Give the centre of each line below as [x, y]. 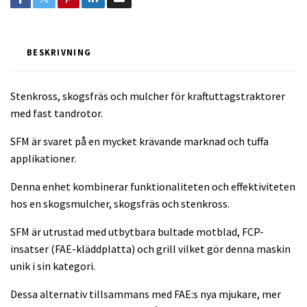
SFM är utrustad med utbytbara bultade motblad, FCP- [137, 231]
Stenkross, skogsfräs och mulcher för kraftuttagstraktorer [148, 96]
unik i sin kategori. [53, 266]
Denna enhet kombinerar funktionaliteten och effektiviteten [153, 186]
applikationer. [43, 158]
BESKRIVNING [59, 52]
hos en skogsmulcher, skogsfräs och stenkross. [120, 203]
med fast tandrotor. [57, 113]
